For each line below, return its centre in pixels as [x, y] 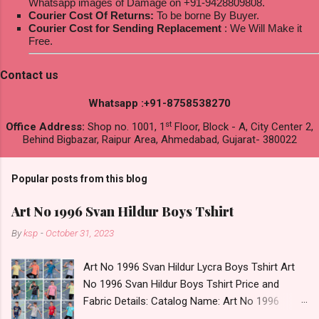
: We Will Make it [262, 28]
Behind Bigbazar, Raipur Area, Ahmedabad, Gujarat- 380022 [159, 140]
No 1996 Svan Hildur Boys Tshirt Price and [182, 284]
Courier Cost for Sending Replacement [125, 28]
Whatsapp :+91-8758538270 [159, 104]
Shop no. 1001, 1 [126, 127]
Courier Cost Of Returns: [91, 15]
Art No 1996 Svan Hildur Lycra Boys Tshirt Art [189, 267]
